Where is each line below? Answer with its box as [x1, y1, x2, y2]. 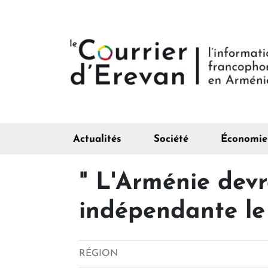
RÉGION [79, 249, 118, 259]
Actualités [73, 134, 121, 145]
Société [154, 134, 188, 145]
